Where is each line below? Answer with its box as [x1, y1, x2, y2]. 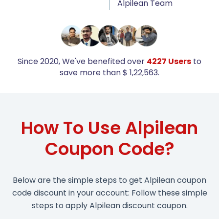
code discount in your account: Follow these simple [12, 187, 207, 199]
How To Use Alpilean [21, 115, 198, 141]
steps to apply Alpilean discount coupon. [31, 200, 188, 212]
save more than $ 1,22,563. [60, 67, 159, 79]
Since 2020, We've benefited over [18, 56, 147, 67]
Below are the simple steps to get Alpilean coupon [13, 175, 206, 186]
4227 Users [147, 56, 191, 67]
